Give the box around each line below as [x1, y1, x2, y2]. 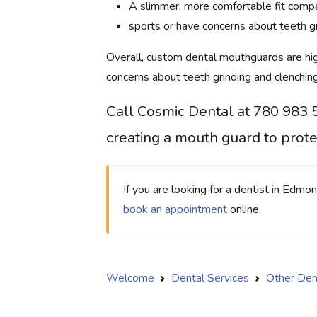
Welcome [106, 270, 154, 286]
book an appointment [123, 201, 227, 217]
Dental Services [171, 270, 249, 286]
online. [227, 201, 261, 217]
